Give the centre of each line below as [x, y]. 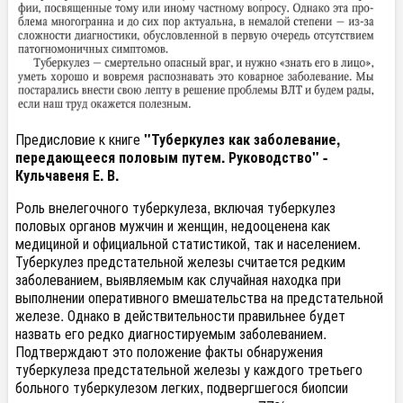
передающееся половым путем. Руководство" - [171, 157]
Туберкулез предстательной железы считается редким [180, 262]
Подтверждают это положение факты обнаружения [169, 352]
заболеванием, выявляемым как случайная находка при [178, 280]
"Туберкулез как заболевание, [242, 139]
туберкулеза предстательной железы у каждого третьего [189, 370]
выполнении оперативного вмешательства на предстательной [199, 298]
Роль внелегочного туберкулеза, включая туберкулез [175, 208]
